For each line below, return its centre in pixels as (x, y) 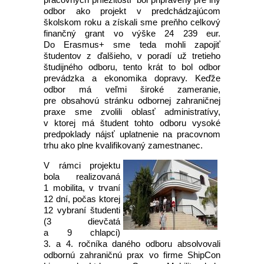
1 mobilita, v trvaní (82, 188)
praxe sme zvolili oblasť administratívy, (132, 112)
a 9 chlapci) (82, 232)
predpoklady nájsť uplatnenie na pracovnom (132, 134)
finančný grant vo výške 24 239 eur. (132, 33)
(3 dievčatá (82, 221)
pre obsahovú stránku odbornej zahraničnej (132, 100)
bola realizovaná (82, 176)
